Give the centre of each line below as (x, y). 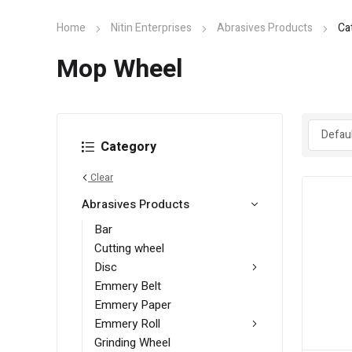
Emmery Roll (127, 324)
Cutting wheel (129, 249)
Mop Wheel (120, 69)
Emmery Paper (133, 305)
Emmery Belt (128, 286)
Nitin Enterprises (151, 28)
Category (128, 147)
